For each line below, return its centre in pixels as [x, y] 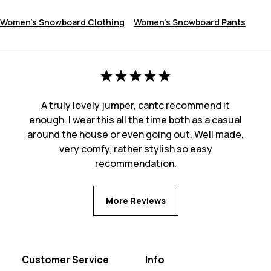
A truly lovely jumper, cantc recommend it [135, 106]
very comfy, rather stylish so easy [135, 149]
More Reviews [135, 201]
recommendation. [135, 164]
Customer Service [65, 260]
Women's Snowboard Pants [190, 22]
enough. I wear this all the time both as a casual [135, 120]
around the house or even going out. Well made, [135, 135]
